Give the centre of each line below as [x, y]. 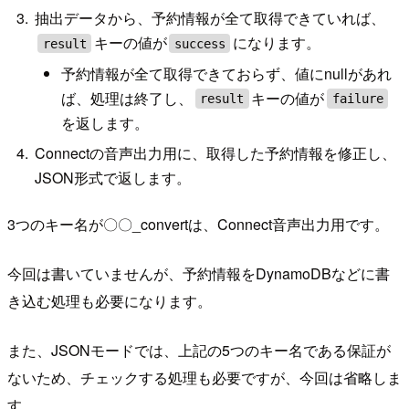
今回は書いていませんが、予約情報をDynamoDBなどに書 [199, 273]
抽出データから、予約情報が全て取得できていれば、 [210, 18]
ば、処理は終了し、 [127, 98]
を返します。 [105, 122]
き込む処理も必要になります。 [110, 300]
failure [357, 98]
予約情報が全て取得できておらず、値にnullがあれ [227, 73]
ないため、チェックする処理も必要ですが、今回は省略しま [204, 377]
